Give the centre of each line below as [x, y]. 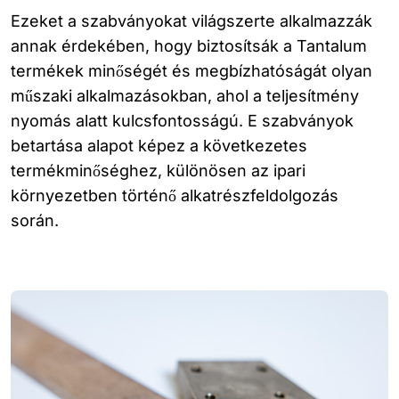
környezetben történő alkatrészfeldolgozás [175, 195]
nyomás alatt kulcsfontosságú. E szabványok [182, 121]
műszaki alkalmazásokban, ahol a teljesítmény [185, 96]
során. [35, 220]
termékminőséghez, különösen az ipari [158, 171]
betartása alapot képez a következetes [159, 146]
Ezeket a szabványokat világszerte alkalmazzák [191, 21]
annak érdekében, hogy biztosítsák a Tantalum [189, 46]
